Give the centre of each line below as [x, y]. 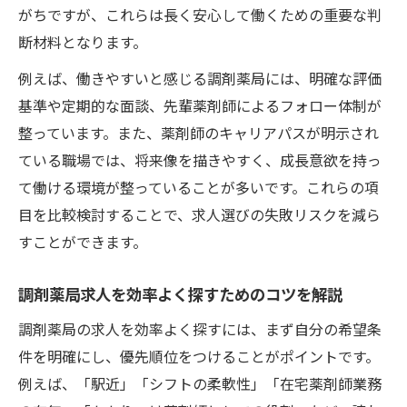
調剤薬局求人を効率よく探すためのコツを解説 [180, 293]
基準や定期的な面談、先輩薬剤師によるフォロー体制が [200, 105]
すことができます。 [83, 241]
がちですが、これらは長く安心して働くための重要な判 [200, 14]
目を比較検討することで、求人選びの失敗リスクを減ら [199, 214]
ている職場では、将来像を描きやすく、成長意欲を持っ [200, 159]
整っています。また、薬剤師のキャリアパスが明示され [199, 132]
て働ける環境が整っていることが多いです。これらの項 [199, 187]
